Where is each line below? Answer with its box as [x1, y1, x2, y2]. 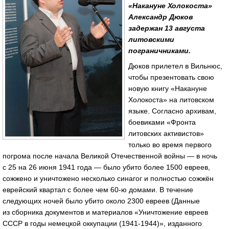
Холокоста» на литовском [128, 95, 214, 104]
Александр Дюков [128, 12, 193, 21]
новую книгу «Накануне [128, 84, 207, 93]
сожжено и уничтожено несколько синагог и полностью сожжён [3, 174, 214, 182]
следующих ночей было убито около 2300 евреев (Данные [3, 196, 200, 205]
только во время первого [128, 140, 212, 149]
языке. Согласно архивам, [128, 106, 216, 115]
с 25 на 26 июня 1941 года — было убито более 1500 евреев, [3, 163, 210, 171]
